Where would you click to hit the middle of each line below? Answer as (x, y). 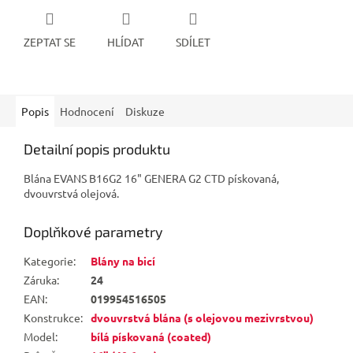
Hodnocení (87, 111)
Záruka (40, 279)
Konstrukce (52, 317)
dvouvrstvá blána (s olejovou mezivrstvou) (202, 317)
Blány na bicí (123, 260)
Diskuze (145, 111)
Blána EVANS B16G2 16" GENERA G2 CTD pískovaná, (151, 178)
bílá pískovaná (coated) (151, 336)
